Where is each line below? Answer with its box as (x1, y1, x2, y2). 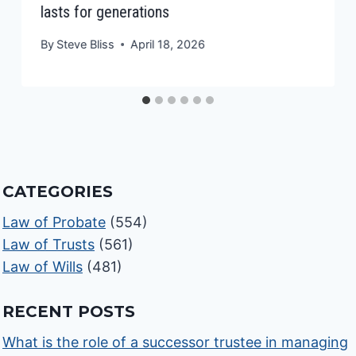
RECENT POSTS (2, 302, 136, 322)
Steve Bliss (56, 37, 115, 52)
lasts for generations (41, 2, 170, 21)
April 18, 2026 (130, 37, 206, 52)
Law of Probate (2, 214, 106, 231)
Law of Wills (2, 258, 83, 276)
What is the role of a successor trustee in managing (2, 334, 349, 351)
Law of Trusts (2, 236, 95, 253)
